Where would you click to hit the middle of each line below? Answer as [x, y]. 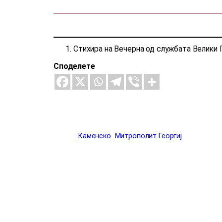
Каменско [95, 136]
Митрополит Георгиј [148, 136]
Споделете [74, 66]
